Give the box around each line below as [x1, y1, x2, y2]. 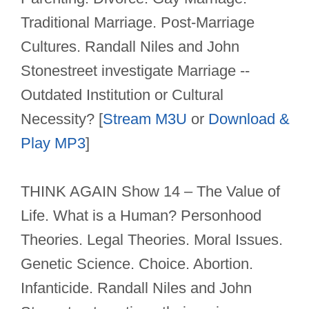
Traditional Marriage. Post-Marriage [21, 14, 255, 32]
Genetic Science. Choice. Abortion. [21, 255, 253, 273]
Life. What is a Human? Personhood [21, 207, 261, 225]
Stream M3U [103, 110, 187, 128]
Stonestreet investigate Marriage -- [21, 62, 250, 80]
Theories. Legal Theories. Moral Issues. [21, 231, 283, 249]
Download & [208, 110, 290, 128]
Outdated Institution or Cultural [21, 86, 223, 104]
